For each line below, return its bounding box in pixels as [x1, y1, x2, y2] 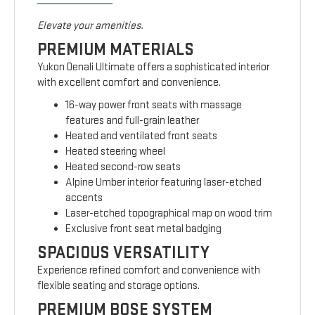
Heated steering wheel [65, 145, 166, 159]
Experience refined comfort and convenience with [37, 264, 261, 278]
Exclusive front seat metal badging [65, 222, 222, 236]
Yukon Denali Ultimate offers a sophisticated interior [37, 60, 270, 75]
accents [65, 191, 103, 205]
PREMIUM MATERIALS [37, 39, 195, 60]
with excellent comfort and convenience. [37, 76, 221, 90]
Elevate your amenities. [37, 19, 144, 33]
